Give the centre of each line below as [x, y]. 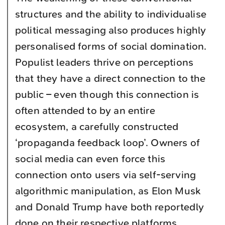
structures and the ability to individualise [111, 14]
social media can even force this [90, 159]
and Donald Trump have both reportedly [109, 207]
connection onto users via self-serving [106, 175]
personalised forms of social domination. [111, 46]
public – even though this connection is [107, 94]
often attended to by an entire [85, 110]
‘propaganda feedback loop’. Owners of [107, 143]
